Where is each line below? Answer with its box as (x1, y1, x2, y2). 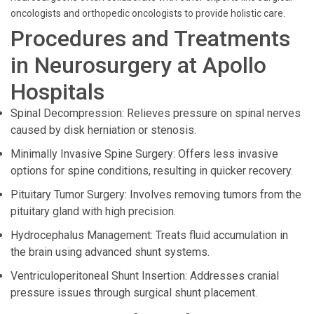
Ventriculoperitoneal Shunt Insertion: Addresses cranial (11, 269, 279, 282)
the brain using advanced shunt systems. (11, 245, 210, 259)
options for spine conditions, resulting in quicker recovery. (11, 164, 293, 177)
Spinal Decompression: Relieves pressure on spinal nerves (11, 107, 301, 120)
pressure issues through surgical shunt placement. (11, 286, 257, 299)
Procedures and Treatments (11, 25, 290, 52)
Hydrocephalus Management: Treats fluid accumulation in (11, 228, 288, 242)
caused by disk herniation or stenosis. (11, 123, 196, 137)
